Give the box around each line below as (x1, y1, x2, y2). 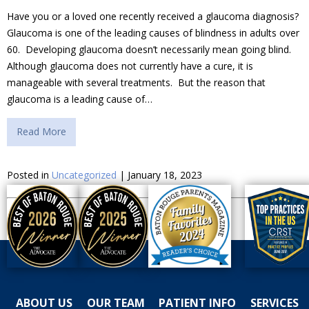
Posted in (7, 168, 52, 181)
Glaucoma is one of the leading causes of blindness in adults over (7, 26, 299, 39)
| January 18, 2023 (117, 168, 202, 181)
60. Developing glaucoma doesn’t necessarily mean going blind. (7, 43, 291, 56)
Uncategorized (52, 168, 117, 181)
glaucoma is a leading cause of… (7, 92, 152, 106)
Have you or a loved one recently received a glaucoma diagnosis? (7, 10, 299, 23)
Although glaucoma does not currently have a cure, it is (7, 59, 253, 72)
